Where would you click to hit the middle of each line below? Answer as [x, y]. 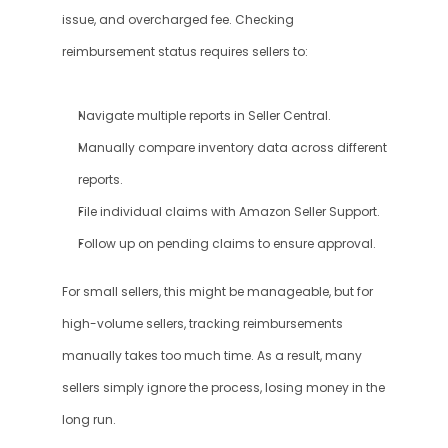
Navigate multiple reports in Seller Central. [204, 116]
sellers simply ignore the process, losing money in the [223, 388]
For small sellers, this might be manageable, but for [217, 292]
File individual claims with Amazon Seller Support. [228, 212]
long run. [88, 420]
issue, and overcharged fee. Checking [177, 20]
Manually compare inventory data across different [232, 148]
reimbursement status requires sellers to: [184, 52]
